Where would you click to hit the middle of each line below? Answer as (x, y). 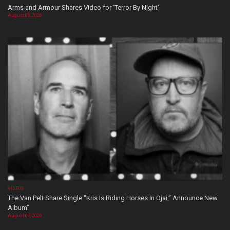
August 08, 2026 (25, 16)
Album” (18, 207)
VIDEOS (16, 188)
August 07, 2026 (25, 215)
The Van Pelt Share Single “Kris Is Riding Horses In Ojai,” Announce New (113, 198)
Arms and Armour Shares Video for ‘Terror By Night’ (83, 8)
